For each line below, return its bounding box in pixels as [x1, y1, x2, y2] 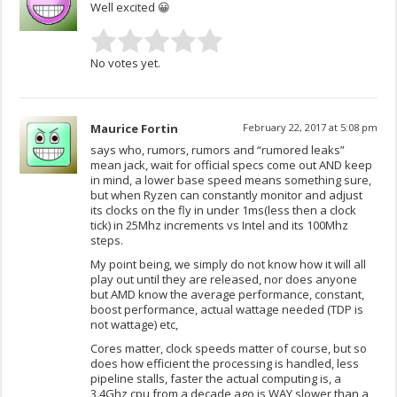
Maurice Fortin [90, 121, 179, 137]
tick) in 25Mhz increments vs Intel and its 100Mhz [90, 217, 349, 234]
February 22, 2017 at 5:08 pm [242, 121, 378, 135]
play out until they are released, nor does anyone [90, 271, 358, 288]
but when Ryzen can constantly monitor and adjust [90, 187, 363, 204]
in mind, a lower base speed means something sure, [90, 172, 372, 189]
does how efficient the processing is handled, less [90, 355, 360, 372]
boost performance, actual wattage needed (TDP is [90, 301, 364, 318]
